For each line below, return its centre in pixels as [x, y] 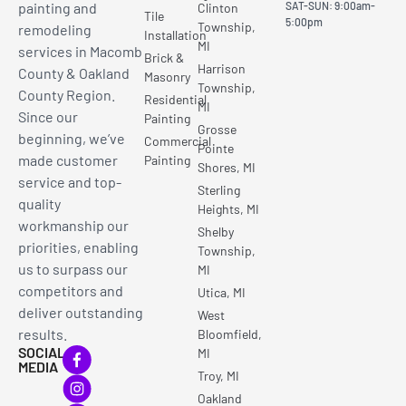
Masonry [168, 77]
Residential [176, 99]
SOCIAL [42, 352]
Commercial [178, 141]
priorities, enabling [78, 247]
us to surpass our [73, 269]
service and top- [70, 182]
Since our [48, 116]
